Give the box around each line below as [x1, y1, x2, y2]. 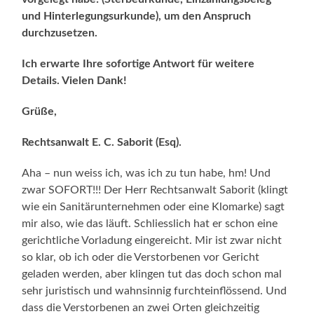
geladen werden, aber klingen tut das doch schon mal [22, 268, 282, 280]
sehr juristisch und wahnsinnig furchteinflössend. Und [22, 285, 287, 296]
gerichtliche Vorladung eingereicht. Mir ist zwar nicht [22, 234, 282, 246]
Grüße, [22, 105, 57, 117]
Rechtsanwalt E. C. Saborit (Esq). [22, 136, 182, 148]
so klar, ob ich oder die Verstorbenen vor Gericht [22, 251, 260, 263]
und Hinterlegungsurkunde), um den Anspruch [22, 10, 252, 22]
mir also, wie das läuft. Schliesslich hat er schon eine [22, 217, 278, 229]
